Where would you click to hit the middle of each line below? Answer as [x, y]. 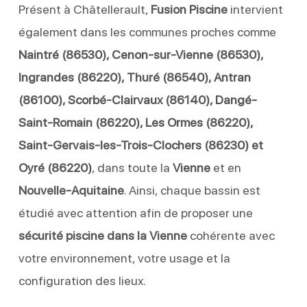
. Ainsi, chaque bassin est [192, 190]
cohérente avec [231, 235]
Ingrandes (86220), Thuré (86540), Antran [134, 77]
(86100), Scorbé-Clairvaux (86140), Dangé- [137, 99]
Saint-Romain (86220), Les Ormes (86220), [135, 122]
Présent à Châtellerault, [84, 9]
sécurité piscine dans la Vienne [102, 235]
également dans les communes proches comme [147, 32]
